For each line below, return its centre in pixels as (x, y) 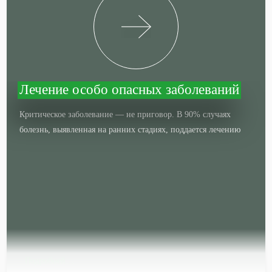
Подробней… (50, 261)
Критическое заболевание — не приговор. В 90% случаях (125, 114)
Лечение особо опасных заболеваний (130, 90)
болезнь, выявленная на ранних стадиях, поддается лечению (130, 130)
